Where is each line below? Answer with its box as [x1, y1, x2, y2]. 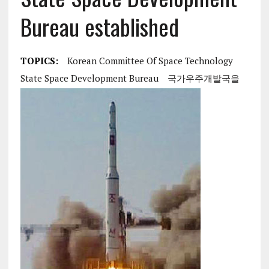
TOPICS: [20, 54, 58, 67]
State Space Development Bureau [20, 71, 159, 84]
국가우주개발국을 [167, 71, 240, 84]
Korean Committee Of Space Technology [67, 54, 233, 67]
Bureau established [20, 9, 179, 43]
